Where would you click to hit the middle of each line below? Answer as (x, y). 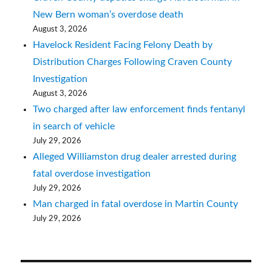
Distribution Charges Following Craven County (133, 62)
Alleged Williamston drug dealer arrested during (135, 156)
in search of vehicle (74, 126)
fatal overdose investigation (92, 173)
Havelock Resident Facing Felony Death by (123, 45)
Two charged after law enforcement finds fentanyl (139, 109)
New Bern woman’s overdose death (108, 14)
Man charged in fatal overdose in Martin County (136, 204)
